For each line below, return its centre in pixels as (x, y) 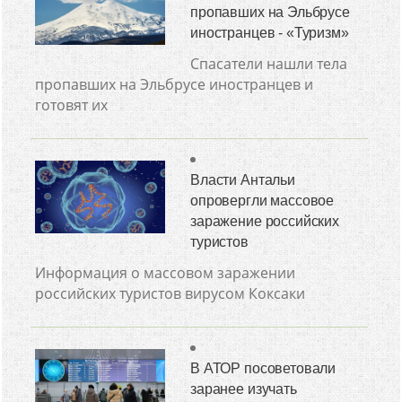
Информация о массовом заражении (166, 273)
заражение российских (265, 221)
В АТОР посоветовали (263, 368)
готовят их (72, 105)
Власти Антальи (243, 180)
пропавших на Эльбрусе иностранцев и (175, 84)
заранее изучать (244, 389)
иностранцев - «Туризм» (270, 33)
